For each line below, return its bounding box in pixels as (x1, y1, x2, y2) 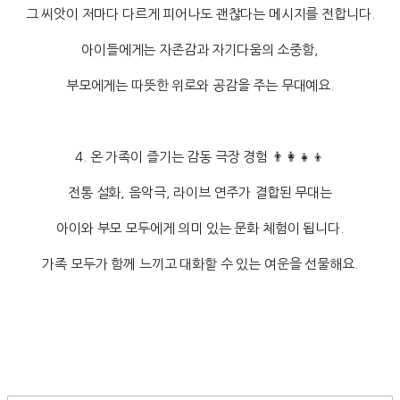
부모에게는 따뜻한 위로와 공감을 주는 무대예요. (65, 79, 335, 93)
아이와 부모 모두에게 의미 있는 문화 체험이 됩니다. (56, 221, 344, 236)
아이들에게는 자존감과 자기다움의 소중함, (81, 43, 319, 57)
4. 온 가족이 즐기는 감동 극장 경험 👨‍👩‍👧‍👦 (75, 150, 325, 164)
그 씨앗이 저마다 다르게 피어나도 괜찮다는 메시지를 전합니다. (25, 7, 375, 21)
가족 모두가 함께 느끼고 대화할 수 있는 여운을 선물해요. (42, 257, 358, 271)
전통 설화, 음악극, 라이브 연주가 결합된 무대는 (68, 186, 332, 200)
